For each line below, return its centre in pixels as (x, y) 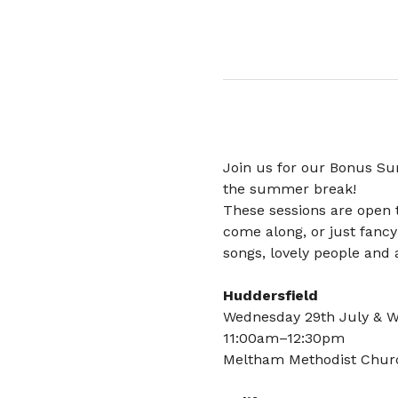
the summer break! (289, 188)
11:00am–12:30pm (283, 338)
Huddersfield (270, 295)
